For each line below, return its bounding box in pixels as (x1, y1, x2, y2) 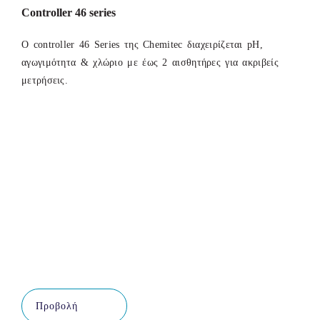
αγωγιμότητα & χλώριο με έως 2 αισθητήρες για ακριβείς (21, 57, 279, 69)
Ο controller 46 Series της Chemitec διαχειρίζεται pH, (21, 39, 263, 51)
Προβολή (36, 300, 78, 311)
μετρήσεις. (21, 75, 68, 86)
